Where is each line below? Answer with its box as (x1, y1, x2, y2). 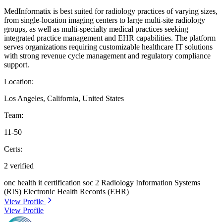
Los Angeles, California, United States (4, 94, 124, 103)
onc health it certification (4, 178, 83, 187)
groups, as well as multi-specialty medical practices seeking (4, 25, 188, 34)
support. (4, 60, 29, 69)
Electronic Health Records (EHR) (23, 187, 129, 196)
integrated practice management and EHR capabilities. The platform (4, 34, 216, 43)
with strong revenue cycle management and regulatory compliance (4, 52, 211, 60)
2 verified (4, 162, 34, 170)
